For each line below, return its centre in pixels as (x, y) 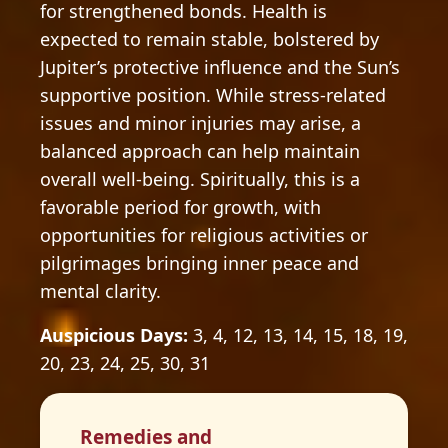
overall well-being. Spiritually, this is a (200, 179)
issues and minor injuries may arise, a (200, 123)
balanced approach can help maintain (200, 151)
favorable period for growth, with (180, 207)
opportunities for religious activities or (204, 235)
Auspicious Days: (114, 335)
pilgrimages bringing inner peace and (199, 263)
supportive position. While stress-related (213, 95)
